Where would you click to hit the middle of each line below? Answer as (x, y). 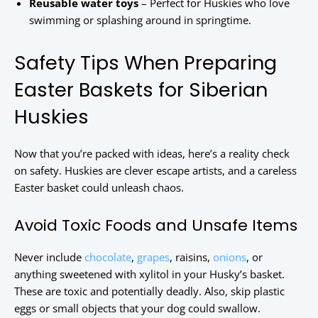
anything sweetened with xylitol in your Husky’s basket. (149, 274)
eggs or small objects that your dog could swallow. (137, 308)
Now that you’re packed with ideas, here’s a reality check (152, 154)
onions (230, 257)
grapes (153, 257)
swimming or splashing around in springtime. (140, 20)
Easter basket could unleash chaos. (99, 188)
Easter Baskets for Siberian (141, 90)
